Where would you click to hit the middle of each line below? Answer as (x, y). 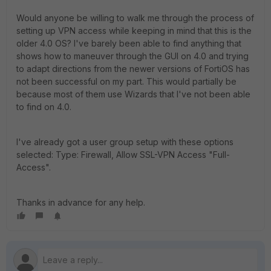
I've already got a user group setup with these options (125, 142)
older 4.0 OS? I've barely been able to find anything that (129, 43)
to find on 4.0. (44, 107)
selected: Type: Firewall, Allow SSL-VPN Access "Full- (123, 155)
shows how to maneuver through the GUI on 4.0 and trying (132, 56)
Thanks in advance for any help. (81, 202)
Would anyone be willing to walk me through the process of (135, 18)
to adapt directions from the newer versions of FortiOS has (133, 69)
